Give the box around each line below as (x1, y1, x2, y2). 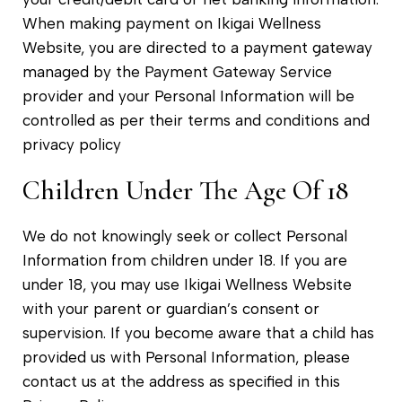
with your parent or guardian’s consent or (22, 299, 319, 318)
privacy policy (22, 135, 121, 153)
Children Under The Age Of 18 (22, 173, 348, 207)
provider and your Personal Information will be (22, 86, 354, 105)
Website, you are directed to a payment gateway (22, 38, 372, 57)
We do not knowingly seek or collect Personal (22, 226, 347, 245)
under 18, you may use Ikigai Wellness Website (22, 275, 352, 293)
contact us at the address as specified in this (22, 371, 340, 390)
